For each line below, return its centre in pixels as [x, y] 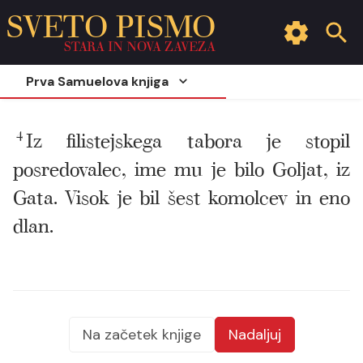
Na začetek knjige [141, 335]
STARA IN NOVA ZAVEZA [140, 45]
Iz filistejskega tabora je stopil [188, 139]
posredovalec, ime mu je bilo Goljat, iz [181, 167]
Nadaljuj [254, 335]
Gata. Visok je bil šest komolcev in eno [181, 196]
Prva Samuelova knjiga [97, 81]
